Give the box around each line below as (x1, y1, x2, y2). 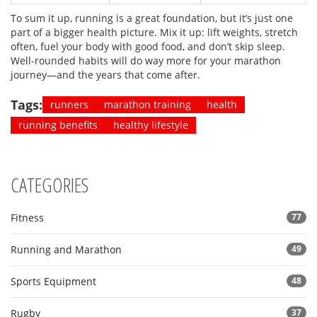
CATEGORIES (11, 171, 88, 199)
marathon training (104, 98, 191, 112)
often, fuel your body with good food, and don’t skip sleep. (11, 40, 285, 54)
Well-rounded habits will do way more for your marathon (11, 54, 281, 68)
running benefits (18, 118, 98, 132)
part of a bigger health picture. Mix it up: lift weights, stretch (11, 25, 298, 40)
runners (50, 98, 88, 112)
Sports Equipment (11, 275, 96, 289)
